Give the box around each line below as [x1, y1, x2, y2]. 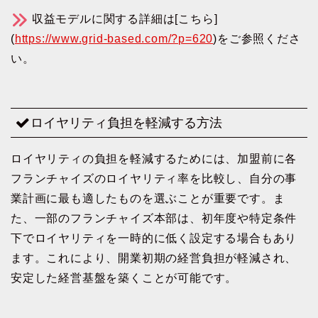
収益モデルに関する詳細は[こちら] [31, 13, 218, 26]
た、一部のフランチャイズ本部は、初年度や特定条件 [11, 212, 297, 224]
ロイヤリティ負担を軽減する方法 [31, 114, 222, 130]
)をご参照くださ [213, 33, 301, 45]
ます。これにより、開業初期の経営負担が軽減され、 [11, 251, 297, 264]
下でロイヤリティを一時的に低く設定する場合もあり [11, 231, 297, 244]
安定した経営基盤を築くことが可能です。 [11, 271, 238, 284]
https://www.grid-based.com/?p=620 [14, 33, 214, 45]
